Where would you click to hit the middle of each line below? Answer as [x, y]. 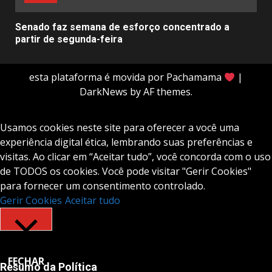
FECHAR [26, 261]
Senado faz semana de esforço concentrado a [122, 27]
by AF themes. [160, 92]
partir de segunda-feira [69, 39]
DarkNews [104, 92]
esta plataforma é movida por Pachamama [126, 77]
